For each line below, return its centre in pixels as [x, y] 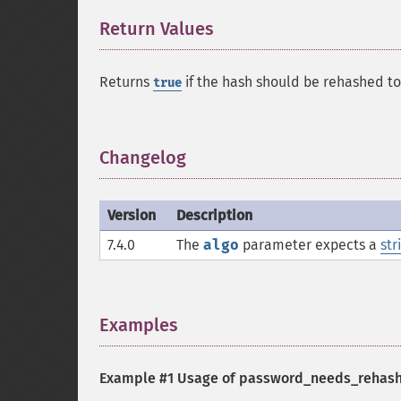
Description [214, 215]
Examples [139, 325]
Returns [126, 82]
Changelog [143, 158]
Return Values [157, 29]
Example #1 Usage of [169, 378]
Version [132, 215]
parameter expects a [310, 245]
